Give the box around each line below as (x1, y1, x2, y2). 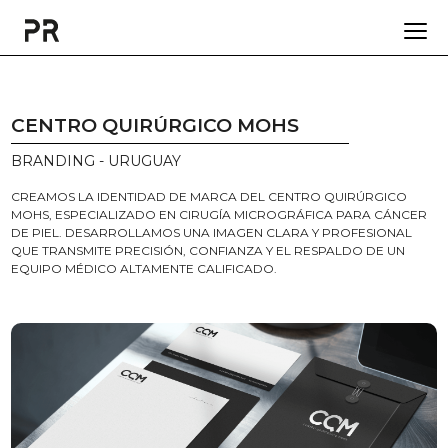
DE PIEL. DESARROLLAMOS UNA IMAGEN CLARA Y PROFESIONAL (11, 225, 413, 240)
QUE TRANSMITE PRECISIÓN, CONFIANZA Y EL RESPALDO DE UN (11, 243, 406, 258)
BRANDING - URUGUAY (11, 152, 182, 170)
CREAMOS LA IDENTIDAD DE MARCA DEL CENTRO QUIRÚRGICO (11, 189, 408, 204)
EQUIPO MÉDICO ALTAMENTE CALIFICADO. (11, 261, 278, 276)
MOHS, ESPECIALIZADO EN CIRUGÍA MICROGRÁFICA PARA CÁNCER (11, 207, 428, 222)
